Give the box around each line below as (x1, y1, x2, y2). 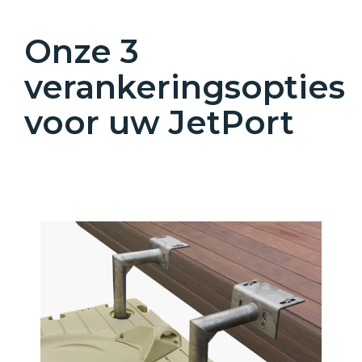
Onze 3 (24, 32, 139, 71)
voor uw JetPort (24, 103, 294, 142)
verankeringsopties (24, 67, 345, 107)
